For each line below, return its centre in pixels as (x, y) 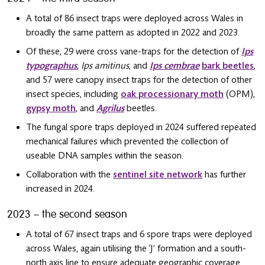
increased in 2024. (60, 189)
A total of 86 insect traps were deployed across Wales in (135, 19)
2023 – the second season (67, 214)
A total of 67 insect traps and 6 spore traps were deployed (139, 235)
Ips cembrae (174, 66)
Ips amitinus (105, 66)
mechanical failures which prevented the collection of (127, 142)
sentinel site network (158, 175)
